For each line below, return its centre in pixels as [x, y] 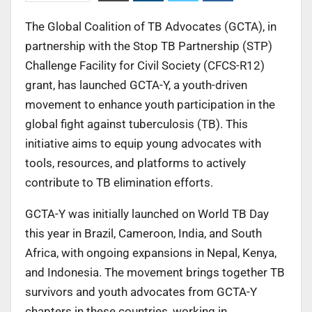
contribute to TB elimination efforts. [119, 182]
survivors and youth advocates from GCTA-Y [141, 291]
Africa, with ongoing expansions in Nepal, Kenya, [151, 252]
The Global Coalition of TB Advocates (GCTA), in [151, 26]
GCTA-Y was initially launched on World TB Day [147, 213]
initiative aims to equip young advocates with [143, 143]
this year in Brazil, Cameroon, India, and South [143, 233]
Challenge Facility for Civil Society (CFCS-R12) [145, 65]
